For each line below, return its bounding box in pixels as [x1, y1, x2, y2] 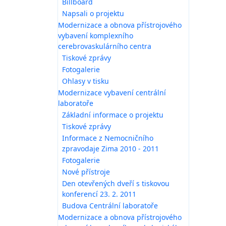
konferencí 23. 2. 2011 [62, 189, 136, 199]
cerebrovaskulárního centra [58, 41, 151, 51]
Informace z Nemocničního [62, 133, 153, 143]
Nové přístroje [62, 166, 110, 177]
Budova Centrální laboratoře [62, 200, 158, 210]
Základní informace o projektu [62, 109, 163, 120]
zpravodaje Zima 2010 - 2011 [62, 143, 159, 153]
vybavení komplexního [58, 30, 133, 40]
